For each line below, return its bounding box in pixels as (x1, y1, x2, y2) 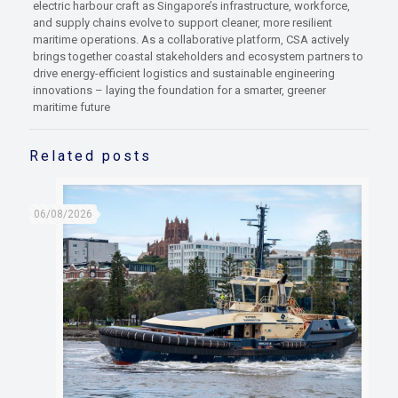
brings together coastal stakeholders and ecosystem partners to (32, 50, 363, 64)
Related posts (29, 147, 152, 165)
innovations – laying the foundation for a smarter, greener (32, 84, 326, 98)
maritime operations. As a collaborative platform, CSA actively (32, 33, 349, 47)
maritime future (32, 100, 110, 115)
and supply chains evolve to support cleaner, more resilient (32, 16, 332, 30)
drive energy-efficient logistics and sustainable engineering (32, 67, 335, 81)
